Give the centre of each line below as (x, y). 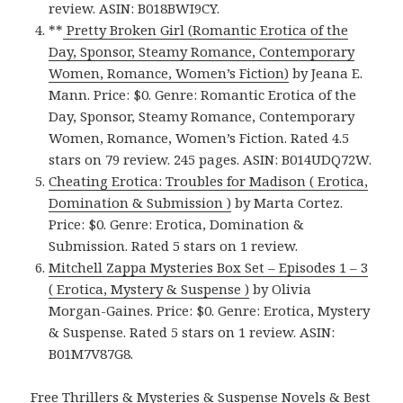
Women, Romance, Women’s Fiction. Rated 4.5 (199, 138)
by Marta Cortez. (287, 203)
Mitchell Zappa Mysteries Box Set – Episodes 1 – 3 (209, 268)
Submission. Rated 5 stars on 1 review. (174, 246)
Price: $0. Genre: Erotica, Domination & (177, 224)
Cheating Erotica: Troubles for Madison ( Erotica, (209, 181)
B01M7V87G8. (91, 354)
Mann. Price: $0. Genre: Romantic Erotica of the (203, 95)
